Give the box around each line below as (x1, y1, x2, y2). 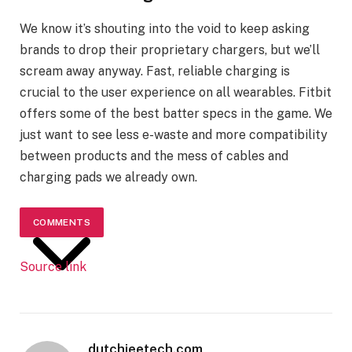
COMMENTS (33, 216, 90, 228)
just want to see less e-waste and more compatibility (20, 127, 328, 143)
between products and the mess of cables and (20, 148, 288, 164)
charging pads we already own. (20, 170, 197, 185)
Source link (20, 259, 86, 275)
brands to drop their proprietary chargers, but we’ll (20, 42, 320, 58)
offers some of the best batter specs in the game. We (20, 106, 332, 122)
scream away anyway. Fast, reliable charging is (20, 64, 290, 79)
